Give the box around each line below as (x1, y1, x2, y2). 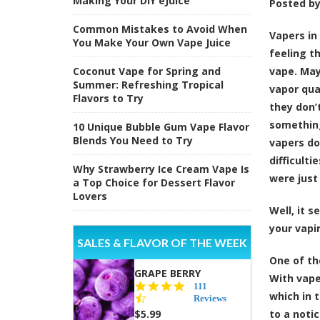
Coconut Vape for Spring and (73, 64, 221, 78)
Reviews (193, 292, 226, 304)
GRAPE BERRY (134, 266, 201, 280)
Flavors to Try (73, 91, 144, 105)
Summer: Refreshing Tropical (73, 77, 224, 91)
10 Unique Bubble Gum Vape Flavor (73, 119, 249, 134)
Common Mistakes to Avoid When (73, 21, 247, 36)
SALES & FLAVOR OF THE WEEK (77, 235, 247, 249)
